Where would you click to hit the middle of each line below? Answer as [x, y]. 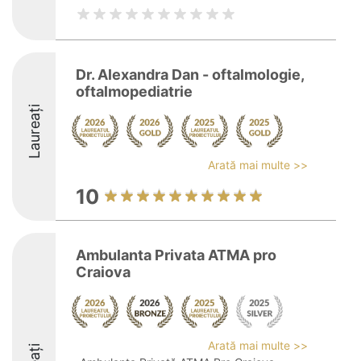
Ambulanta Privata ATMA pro [176, 255]
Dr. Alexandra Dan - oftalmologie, [190, 75]
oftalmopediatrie [134, 91]
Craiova [103, 272]
